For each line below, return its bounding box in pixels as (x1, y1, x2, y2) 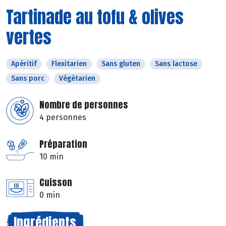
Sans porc (11, 74, 44, 83)
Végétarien (59, 74, 95, 83)
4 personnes (39, 112, 86, 122)
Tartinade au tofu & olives (6, 4, 184, 30)
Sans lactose (155, 59, 197, 68)
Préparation (39, 137, 87, 151)
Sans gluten (101, 59, 140, 68)
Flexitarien (51, 59, 87, 68)
